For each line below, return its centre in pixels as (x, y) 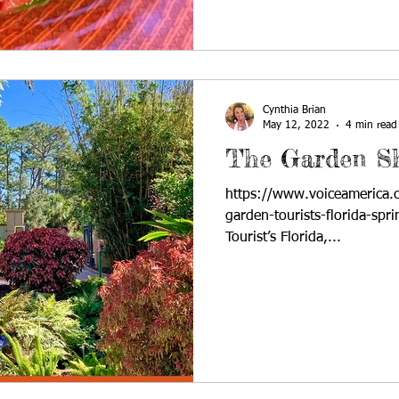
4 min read (371, 125)
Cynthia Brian (294, 110)
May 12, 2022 (296, 125)
